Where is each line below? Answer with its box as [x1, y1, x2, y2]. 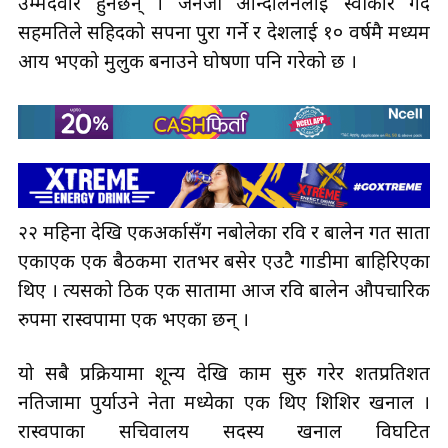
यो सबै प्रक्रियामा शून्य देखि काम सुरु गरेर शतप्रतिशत [18, 362, 430, 388]
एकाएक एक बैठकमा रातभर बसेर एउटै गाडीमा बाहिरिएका [18, 250, 430, 276]
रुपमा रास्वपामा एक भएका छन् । [18, 308, 254, 334]
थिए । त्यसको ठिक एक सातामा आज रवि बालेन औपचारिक [18, 279, 430, 305]
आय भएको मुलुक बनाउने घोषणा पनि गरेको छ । [18, 50, 362, 76]
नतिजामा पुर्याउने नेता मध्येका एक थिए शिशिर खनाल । [18, 391, 430, 417]
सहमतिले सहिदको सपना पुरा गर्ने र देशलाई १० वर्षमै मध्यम [18, 21, 430, 47]
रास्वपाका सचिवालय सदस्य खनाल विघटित [18, 420, 430, 446]
